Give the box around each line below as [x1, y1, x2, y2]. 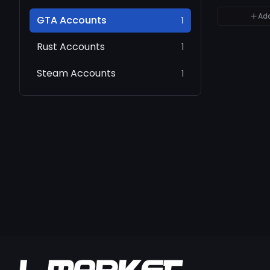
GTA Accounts [37, 13, 107, 27]
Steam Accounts [37, 66, 116, 80]
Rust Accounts [37, 40, 105, 54]
